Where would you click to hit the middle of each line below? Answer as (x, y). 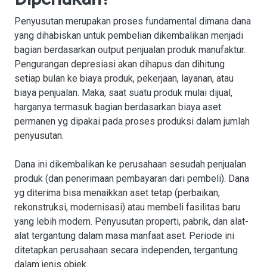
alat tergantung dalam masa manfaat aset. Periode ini (124, 236)
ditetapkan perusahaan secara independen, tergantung (126, 250)
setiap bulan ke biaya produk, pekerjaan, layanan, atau (124, 78)
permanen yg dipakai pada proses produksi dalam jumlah (132, 121)
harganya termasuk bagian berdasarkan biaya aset (118, 107)
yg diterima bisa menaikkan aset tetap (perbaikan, (117, 193)
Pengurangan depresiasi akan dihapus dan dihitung (119, 64)
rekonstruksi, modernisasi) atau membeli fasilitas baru (127, 207)
